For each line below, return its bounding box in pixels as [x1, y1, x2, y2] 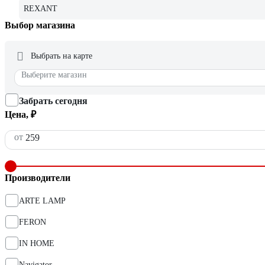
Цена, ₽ [5, 109, 36, 120]
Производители [5, 173, 70, 183]
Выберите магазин [21, 70, 87, 80]
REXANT [24, 4, 57, 14]
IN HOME [19, 239, 54, 248]
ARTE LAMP [19, 196, 66, 206]
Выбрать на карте [31, 51, 92, 61]
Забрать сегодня [19, 96, 88, 106]
